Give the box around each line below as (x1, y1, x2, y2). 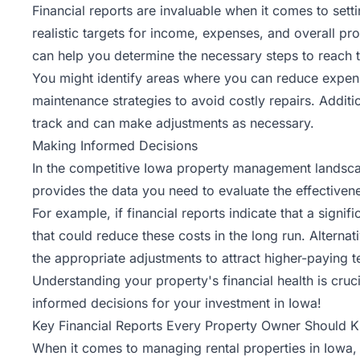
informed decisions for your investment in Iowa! (32, 294, 321, 311)
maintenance (32, 92, 108, 108)
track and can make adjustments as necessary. (32, 114, 314, 131)
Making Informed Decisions (32, 137, 198, 153)
